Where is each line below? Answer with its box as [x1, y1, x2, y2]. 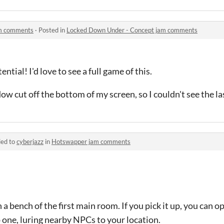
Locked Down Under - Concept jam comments [66, 25, 197, 34]
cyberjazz [16, 137, 43, 145]
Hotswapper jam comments [51, 137, 130, 145]
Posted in [38, 25, 66, 34]
